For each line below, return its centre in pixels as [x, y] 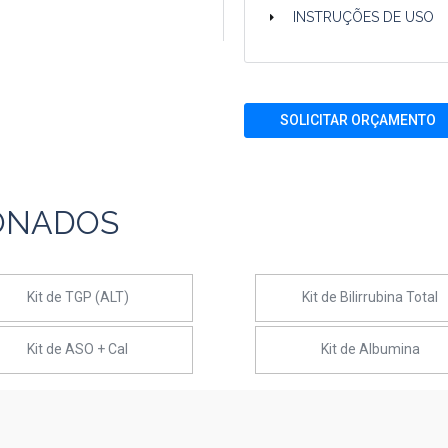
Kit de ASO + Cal [78, 349]
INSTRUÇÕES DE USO [364, 17]
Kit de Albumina [370, 349]
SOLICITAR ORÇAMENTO [358, 120]
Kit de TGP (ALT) [77, 297]
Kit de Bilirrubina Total [370, 297]
